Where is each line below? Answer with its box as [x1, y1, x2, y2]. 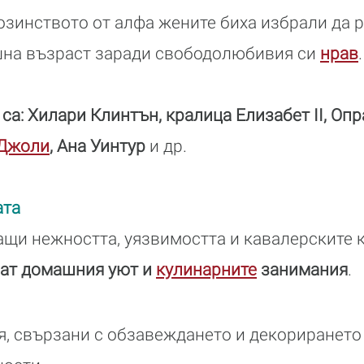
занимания [257, 259, 348, 279]
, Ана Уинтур [50, 136, 145, 156]
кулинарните [156, 259, 257, 279]
